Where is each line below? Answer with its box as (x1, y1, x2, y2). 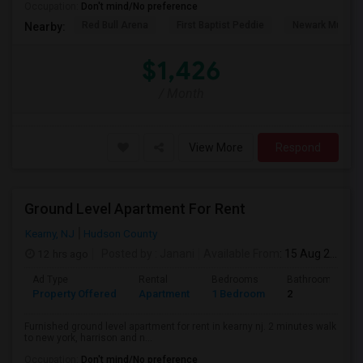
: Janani (152, 247, 194, 260)
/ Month (159, 86, 204, 101)
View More (189, 141, 243, 154)
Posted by (101, 247, 152, 260)
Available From (203, 247, 280, 260)
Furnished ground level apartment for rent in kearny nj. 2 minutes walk (24, 321, 336, 332)
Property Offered (32, 288, 117, 300)
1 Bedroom (211, 288, 265, 300)
